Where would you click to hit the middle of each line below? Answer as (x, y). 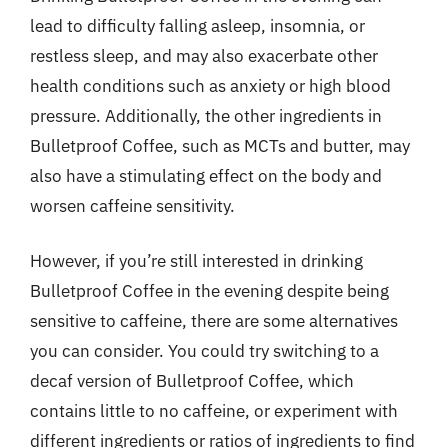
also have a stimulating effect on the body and (206, 175)
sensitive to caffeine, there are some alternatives (214, 321)
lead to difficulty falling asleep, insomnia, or (197, 25)
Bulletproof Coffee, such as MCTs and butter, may (220, 145)
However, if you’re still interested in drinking (196, 261)
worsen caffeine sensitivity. (132, 205)
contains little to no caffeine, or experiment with (214, 411)
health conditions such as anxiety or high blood (210, 85)
